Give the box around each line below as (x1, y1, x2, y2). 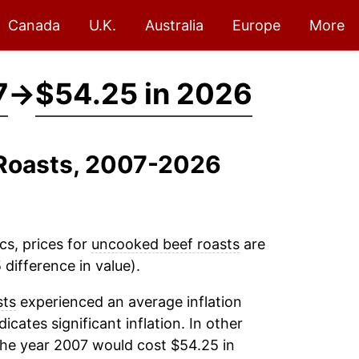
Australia (145, 17, 204, 34)
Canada (8, 17, 60, 34)
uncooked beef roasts (91, 236, 240, 252)
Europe (232, 17, 280, 34)
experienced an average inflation (15, 293, 242, 310)
